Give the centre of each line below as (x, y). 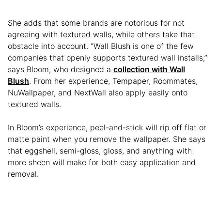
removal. (23, 174)
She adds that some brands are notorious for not (96, 23)
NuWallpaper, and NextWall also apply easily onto (98, 92)
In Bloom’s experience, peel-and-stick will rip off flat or (107, 127)
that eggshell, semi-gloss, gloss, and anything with (100, 150)
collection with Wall (149, 69)
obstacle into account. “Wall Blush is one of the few (101, 46)
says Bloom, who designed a (61, 69)
